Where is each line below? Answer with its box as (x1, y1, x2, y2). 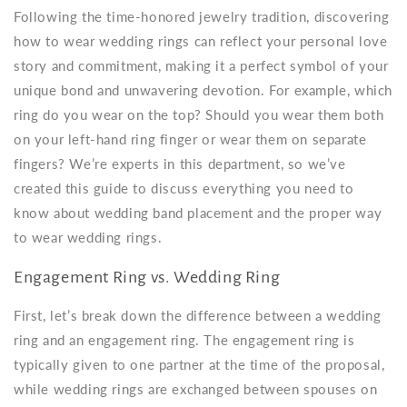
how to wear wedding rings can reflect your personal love (14, 33, 388, 49)
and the (253, 204, 310, 221)
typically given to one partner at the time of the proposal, (14, 356, 385, 373)
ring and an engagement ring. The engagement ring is (14, 332, 355, 349)
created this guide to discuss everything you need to (14, 180, 354, 196)
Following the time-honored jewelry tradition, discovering (14, 8, 390, 25)
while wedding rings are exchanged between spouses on (14, 381, 378, 398)
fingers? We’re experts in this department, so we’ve (14, 155, 346, 172)
